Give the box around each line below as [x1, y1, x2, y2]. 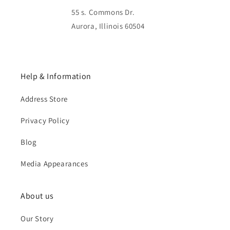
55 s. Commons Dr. [71, 7, 135, 17]
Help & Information [21, 70, 91, 82]
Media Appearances [21, 158, 88, 168]
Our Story [21, 213, 54, 223]
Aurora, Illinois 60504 [71, 21, 145, 31]
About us [21, 190, 54, 201]
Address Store [21, 93, 68, 104]
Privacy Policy [21, 115, 70, 125]
